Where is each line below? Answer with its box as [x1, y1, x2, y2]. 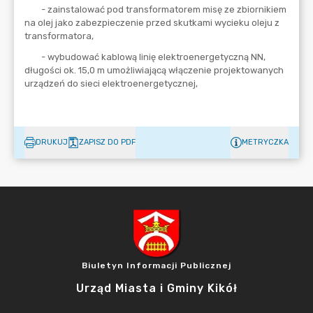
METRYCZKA [242, 138, 289, 147]
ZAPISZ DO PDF [79, 138, 136, 147]
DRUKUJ [36, 138, 68, 147]
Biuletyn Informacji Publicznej [82, 261, 231, 270]
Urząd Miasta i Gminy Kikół [75, 282, 238, 295]
